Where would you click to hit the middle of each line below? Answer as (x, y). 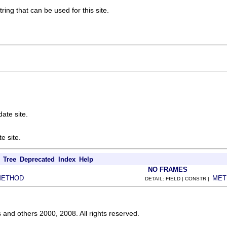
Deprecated (37, 159)
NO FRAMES (168, 169)
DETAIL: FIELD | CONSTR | (179, 178)
